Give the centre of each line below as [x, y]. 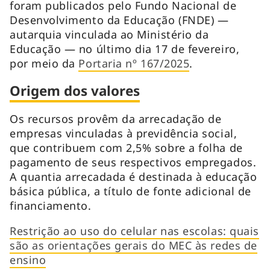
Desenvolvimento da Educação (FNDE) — [119, 20]
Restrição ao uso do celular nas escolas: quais [134, 231]
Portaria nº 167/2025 [134, 63]
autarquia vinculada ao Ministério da [109, 34]
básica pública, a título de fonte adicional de [130, 191]
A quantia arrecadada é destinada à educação [133, 176]
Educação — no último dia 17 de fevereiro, [125, 49]
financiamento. [54, 205]
